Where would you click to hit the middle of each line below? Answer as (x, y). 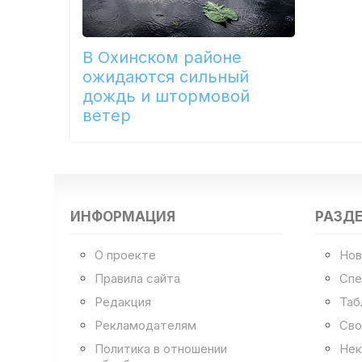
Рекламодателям (146, 325)
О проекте (126, 255)
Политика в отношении (161, 348)
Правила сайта (138, 278)
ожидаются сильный (166, 77)
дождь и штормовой (166, 97)
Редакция (123, 301)
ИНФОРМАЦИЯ (123, 217)
